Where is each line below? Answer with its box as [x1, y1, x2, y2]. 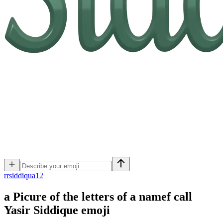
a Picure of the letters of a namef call [4, 190, 192, 203]
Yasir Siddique [4, 203, 78, 217]
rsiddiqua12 [6, 171, 43, 180]
